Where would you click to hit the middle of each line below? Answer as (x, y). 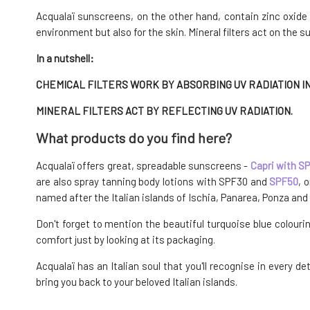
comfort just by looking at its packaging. (126, 240)
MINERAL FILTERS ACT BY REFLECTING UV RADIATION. (164, 110)
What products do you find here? (134, 138)
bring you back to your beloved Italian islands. (137, 282)
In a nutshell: (65, 58)
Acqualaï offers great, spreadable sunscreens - (143, 166)
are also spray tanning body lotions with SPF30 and (153, 182)
